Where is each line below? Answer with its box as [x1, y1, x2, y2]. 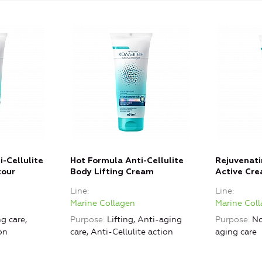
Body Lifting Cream [70, 167, 154, 176]
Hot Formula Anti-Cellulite [70, 156, 184, 165]
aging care [215, 226, 257, 237]
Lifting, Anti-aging [107, 214, 182, 225]
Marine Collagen [70, 198, 135, 208]
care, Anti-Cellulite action [70, 226, 173, 237]
